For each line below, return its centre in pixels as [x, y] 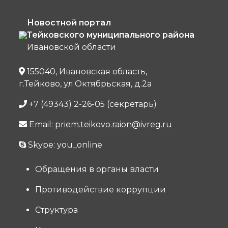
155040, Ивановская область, [86, 72]
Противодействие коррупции [101, 190]
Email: [41, 124]
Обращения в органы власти [97, 169]
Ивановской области [72, 47]
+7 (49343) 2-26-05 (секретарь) [92, 104]
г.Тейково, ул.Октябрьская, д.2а [85, 84]
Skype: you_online [64, 145]
